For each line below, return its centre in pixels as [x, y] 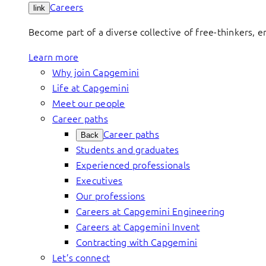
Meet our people [89, 103]
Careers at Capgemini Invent [138, 226]
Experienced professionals [133, 164]
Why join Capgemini [96, 72]
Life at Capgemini [91, 87]
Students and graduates [128, 149]
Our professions [111, 195]
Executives [99, 180]
